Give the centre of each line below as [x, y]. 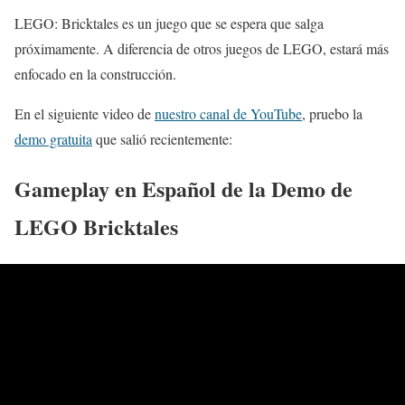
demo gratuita [53, 139]
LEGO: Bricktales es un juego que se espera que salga [169, 23]
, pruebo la [332, 113]
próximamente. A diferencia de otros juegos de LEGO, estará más [202, 48]
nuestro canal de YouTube [228, 113]
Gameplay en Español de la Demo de [184, 188]
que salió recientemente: [162, 139]
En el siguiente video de [85, 113]
